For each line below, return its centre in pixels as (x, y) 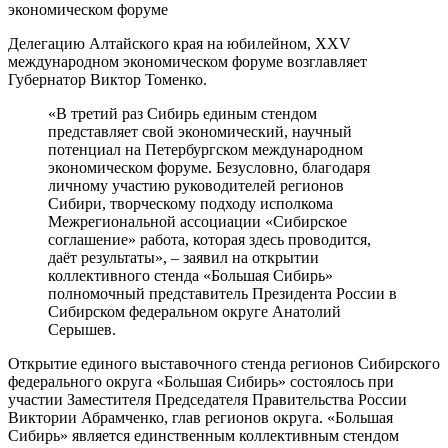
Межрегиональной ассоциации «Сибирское (197, 221)
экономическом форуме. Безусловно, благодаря (209, 167)
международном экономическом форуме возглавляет (187, 61)
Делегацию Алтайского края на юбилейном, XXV (179, 43)
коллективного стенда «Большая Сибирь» (190, 275)
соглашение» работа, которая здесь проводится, (209, 239)
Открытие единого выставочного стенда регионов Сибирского (224, 363)
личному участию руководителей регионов (196, 185)
